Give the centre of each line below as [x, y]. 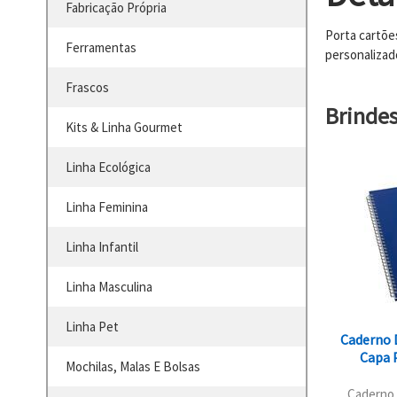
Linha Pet [92, 327]
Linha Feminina [107, 207]
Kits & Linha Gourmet [124, 128]
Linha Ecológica [108, 167]
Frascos [87, 88]
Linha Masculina [109, 287]
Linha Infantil [102, 247]
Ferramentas [101, 48]
